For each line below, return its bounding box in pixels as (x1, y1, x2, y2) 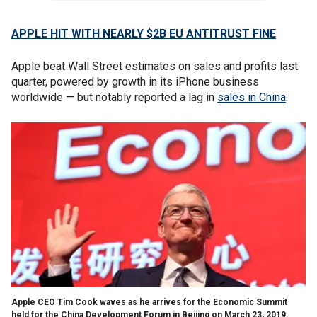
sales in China (217, 90, 286, 104)
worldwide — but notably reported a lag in (11, 90, 217, 104)
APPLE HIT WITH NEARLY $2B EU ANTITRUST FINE (11, 26, 276, 40)
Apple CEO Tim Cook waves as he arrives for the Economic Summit (11, 296, 287, 307)
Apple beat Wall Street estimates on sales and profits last (11, 59, 298, 73)
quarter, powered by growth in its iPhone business (11, 74, 259, 88)
